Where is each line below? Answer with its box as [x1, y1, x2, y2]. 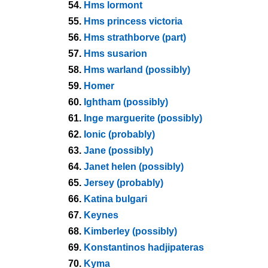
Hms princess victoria [84, 16, 182, 26]
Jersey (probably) [84, 178, 163, 188]
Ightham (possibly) [84, 97, 168, 107]
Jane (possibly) [84, 145, 153, 156]
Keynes [84, 210, 118, 220]
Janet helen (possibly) [84, 162, 184, 172]
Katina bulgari [84, 194, 147, 204]
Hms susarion [84, 48, 147, 59]
